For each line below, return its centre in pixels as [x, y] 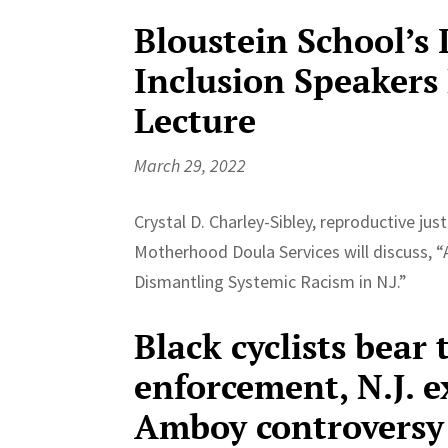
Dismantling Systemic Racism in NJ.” [271, 281]
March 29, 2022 [190, 165]
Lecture [195, 120]
